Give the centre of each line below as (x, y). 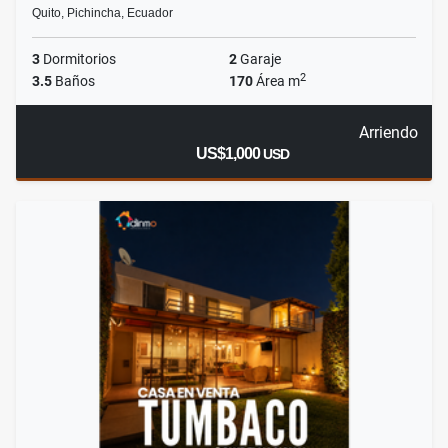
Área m (276, 81)
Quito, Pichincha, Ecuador (102, 13)
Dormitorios (78, 59)
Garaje (259, 59)
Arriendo (388, 133)
